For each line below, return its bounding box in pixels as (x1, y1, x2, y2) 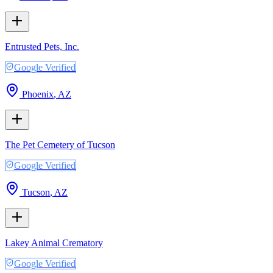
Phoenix (22, 88, 54, 99)
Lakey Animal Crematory (5, 237, 103, 248)
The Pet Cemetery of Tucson (5, 139, 115, 150)
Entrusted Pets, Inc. (5, 41, 79, 52)
